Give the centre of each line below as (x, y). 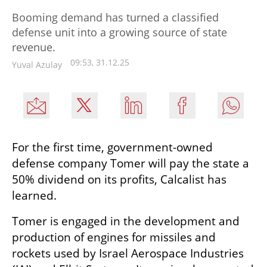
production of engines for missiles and (114, 237)
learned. (34, 196)
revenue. (34, 47)
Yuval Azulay (37, 65)
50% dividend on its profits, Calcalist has (119, 180)
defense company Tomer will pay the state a (131, 164)
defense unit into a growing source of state (119, 32)
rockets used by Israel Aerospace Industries (128, 254)
